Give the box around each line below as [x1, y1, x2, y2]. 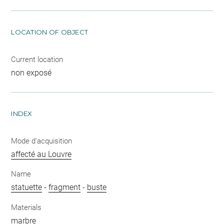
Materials [11, 202, 42, 212]
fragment [48, 182, 81, 192]
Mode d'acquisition [11, 136, 72, 145]
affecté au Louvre [11, 149, 72, 159]
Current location [11, 54, 63, 64]
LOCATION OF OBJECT [11, 27, 88, 36]
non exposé [11, 67, 52, 77]
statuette [11, 182, 42, 192]
